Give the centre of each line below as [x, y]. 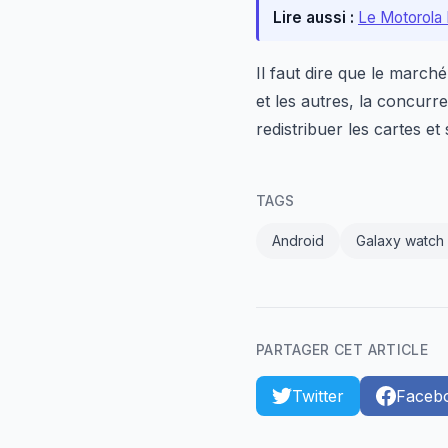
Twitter [318, 396]
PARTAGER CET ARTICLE [342, 349]
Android [298, 240]
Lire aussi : [313, 17]
